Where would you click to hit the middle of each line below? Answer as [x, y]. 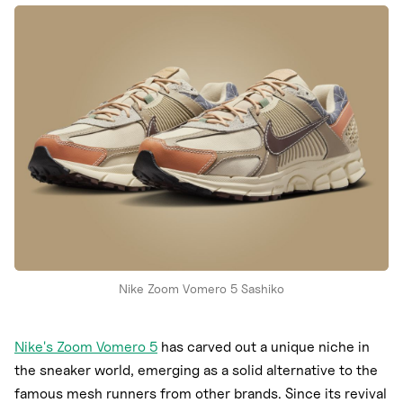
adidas [48, 72]
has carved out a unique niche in [264, 347]
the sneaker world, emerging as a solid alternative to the [196, 371]
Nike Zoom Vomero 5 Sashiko [201, 289]
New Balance [68, 36]
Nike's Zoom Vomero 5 [86, 347]
